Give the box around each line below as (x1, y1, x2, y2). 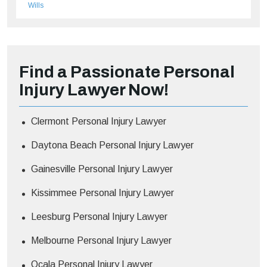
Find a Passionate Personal (19, 62, 235, 81)
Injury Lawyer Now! (19, 80, 169, 99)
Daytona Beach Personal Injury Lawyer (31, 139, 194, 150)
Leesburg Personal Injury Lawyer (31, 211, 167, 222)
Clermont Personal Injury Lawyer (31, 116, 166, 126)
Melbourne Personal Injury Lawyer (31, 235, 172, 246)
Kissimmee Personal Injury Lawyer (31, 187, 174, 198)
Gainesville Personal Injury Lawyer (31, 163, 173, 174)
